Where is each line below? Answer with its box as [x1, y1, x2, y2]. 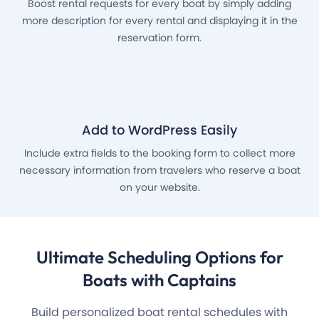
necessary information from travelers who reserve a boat [19, 163, 300, 178]
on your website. [119, 180, 200, 195]
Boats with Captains [83, 269, 236, 291]
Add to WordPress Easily [82, 121, 237, 140]
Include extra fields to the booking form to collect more [23, 146, 296, 161]
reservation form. [117, 31, 202, 46]
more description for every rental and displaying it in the [21, 14, 298, 28]
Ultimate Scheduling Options [36, 246, 260, 268]
